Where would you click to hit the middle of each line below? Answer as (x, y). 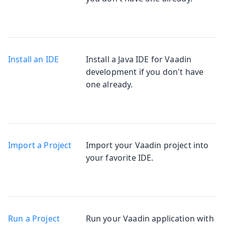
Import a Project (40, 145)
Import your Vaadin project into (147, 145)
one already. (109, 84)
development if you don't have (145, 72)
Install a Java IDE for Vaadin (139, 59)
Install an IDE (34, 59)
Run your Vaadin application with (150, 218)
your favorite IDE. (120, 157)
